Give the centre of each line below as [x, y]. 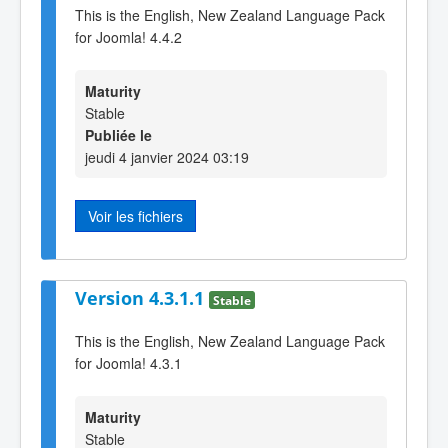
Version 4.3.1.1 [142, 298]
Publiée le [118, 135]
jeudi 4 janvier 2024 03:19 [167, 157]
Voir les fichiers [135, 216]
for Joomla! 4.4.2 [128, 36]
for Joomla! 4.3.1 [128, 363]
